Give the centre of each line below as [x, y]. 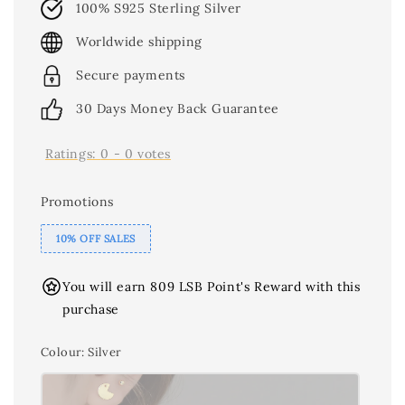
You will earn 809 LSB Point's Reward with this [212, 287]
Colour [61, 352]
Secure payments [131, 75]
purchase [91, 309]
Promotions [77, 202]
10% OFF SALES [96, 239]
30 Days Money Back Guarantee [178, 108]
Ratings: [73, 154]
